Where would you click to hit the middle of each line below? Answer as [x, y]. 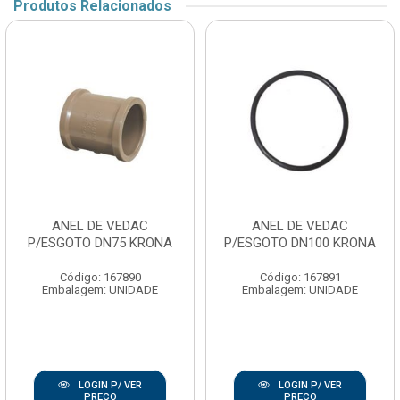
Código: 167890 [100, 278]
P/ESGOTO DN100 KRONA [300, 243]
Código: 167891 [300, 278]
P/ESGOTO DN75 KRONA [100, 243]
